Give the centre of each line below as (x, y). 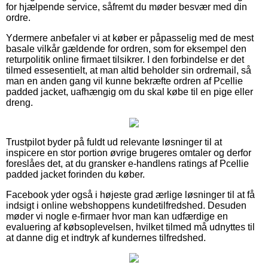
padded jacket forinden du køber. (75, 174)
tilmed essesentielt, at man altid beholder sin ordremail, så (129, 70)
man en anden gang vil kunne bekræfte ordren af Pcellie (124, 81)
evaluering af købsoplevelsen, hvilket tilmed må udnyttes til (130, 227)
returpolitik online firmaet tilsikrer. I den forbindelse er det (125, 59)
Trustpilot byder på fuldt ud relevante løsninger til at (114, 142)
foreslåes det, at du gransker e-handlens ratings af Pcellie (127, 163)
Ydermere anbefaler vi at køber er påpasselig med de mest (130, 38)
